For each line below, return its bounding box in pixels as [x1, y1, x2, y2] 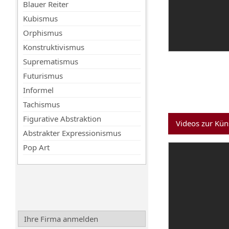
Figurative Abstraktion [23, 113, 101, 124]
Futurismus [23, 71, 63, 81]
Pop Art [23, 142, 50, 152]
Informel [23, 85, 54, 95]
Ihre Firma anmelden [24, 214, 98, 224]
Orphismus [23, 28, 62, 38]
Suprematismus [23, 56, 78, 66]
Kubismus [23, 13, 58, 24]
